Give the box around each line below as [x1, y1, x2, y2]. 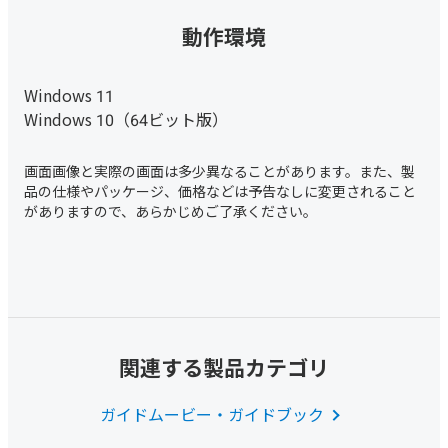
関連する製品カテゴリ [119, 351, 329, 382]
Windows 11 [24, 83, 114, 108]
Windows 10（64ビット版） [24, 107, 228, 132]
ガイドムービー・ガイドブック [100, 401, 324, 426]
